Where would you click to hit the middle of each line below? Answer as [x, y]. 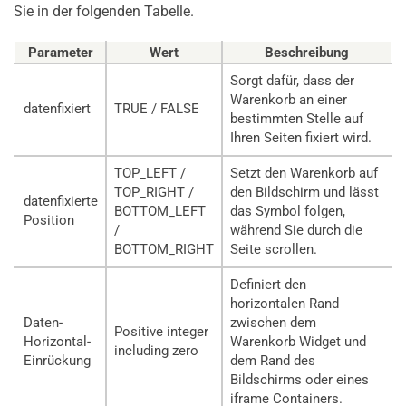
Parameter [61, 52]
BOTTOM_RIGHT [164, 249]
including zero [156, 350]
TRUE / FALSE [157, 108]
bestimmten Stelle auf [297, 118]
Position [49, 220]
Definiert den [268, 284]
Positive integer [161, 331]
